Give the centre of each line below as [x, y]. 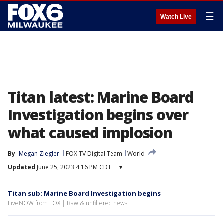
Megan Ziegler [39, 154]
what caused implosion [90, 133]
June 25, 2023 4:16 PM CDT [73, 167]
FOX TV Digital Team [94, 154]
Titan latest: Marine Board [101, 97]
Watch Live [176, 17]
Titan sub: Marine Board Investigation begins [84, 193]
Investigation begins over [98, 115]
